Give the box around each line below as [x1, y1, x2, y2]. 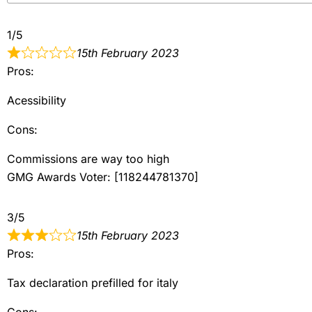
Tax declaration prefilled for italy [7, 275, 178, 290]
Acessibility [7, 93, 66, 107]
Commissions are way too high [7, 151, 169, 166]
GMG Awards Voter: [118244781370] [7, 169, 198, 184]
